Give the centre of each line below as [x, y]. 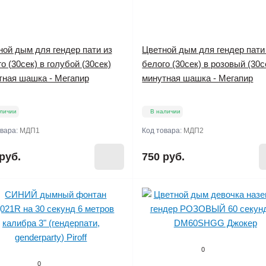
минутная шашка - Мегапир [198, 78]
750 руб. [164, 157]
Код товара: [163, 131]
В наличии [166, 111]
